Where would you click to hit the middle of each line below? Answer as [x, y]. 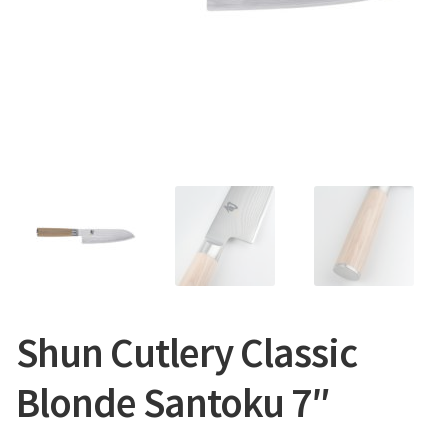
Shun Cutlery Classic [186, 353]
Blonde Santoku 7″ [173, 403]
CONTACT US [69, 41]
